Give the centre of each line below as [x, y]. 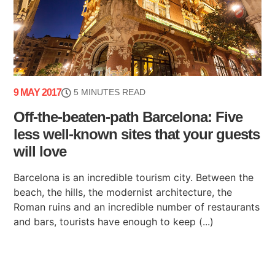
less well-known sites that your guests [137, 134]
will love [40, 152]
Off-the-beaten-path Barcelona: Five [128, 117]
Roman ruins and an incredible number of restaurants [137, 207]
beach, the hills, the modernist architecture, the [123, 192]
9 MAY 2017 [38, 93]
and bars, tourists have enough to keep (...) [114, 222]
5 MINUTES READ [110, 92]
